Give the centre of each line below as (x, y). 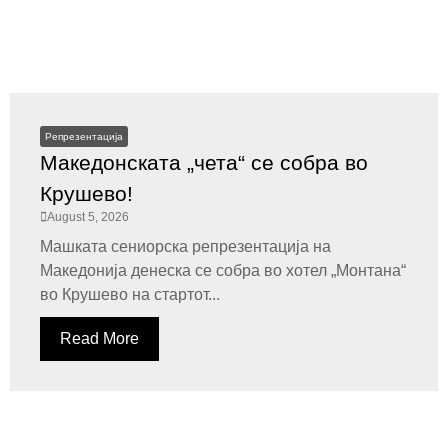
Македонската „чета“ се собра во (204, 162)
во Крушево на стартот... (130, 294)
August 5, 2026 (88, 217)
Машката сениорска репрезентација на (185, 246)
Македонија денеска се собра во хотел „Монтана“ (223, 270)
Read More (99, 338)
